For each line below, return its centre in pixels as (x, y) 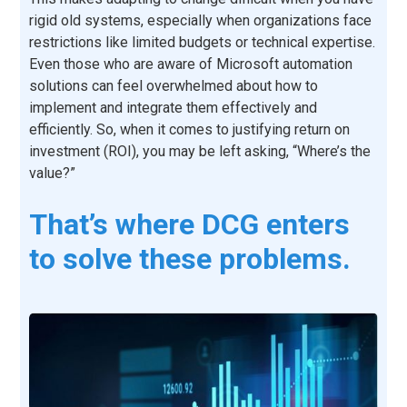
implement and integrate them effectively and (174, 108)
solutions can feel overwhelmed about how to (174, 86)
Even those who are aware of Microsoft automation (191, 64)
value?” (53, 173)
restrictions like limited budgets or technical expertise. (203, 42)
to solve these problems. (190, 259)
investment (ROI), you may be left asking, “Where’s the (200, 151)
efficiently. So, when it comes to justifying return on (190, 129)
